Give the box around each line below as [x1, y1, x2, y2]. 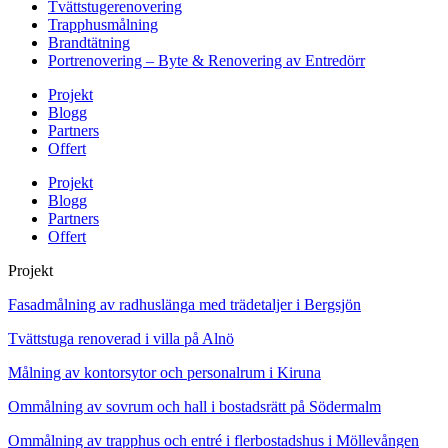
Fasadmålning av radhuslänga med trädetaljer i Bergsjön [8, 296, 361, 314]
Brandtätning [48, 34, 130, 52]
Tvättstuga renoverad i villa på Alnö [8, 330, 234, 348]
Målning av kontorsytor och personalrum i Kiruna [8, 364, 321, 382]
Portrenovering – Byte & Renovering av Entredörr [48, 52, 365, 70]
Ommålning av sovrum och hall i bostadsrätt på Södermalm [8, 398, 381, 416]
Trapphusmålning [48, 16, 158, 34]
